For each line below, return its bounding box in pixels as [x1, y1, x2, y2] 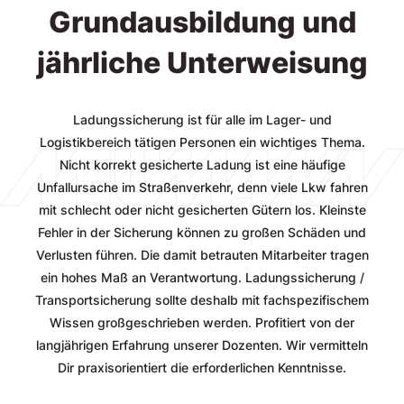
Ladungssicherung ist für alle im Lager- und [72, 111, 332, 127]
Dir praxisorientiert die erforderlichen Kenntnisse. [58, 359, 346, 375]
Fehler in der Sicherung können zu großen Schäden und [38, 224, 366, 240]
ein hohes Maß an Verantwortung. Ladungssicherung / [40, 269, 364, 285]
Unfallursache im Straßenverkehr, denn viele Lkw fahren [36, 179, 368, 195]
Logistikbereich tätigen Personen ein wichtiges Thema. [39, 133, 365, 150]
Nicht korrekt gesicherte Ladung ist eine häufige [59, 156, 345, 172]
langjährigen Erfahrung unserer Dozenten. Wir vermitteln [36, 336, 368, 353]
